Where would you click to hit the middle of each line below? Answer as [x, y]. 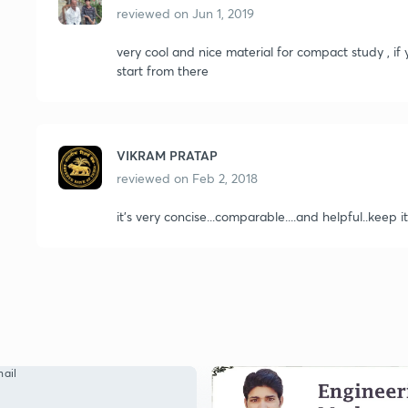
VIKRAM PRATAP [167, 155]
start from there [163, 71]
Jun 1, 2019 [223, 13]
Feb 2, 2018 [225, 178]
